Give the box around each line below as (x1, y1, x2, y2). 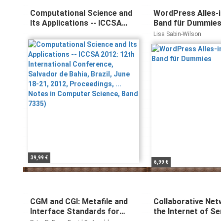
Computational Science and (30, 8, 132, 18)
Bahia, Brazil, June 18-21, (30, 48, 122, 57)
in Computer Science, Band (30, 68, 130, 77)
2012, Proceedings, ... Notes (30, 58, 134, 67)
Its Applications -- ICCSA (30, 18, 122, 28)
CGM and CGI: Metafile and (30, 197, 128, 206)
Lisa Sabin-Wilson (153, 31, 201, 37)
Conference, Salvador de (30, 38, 122, 47)
